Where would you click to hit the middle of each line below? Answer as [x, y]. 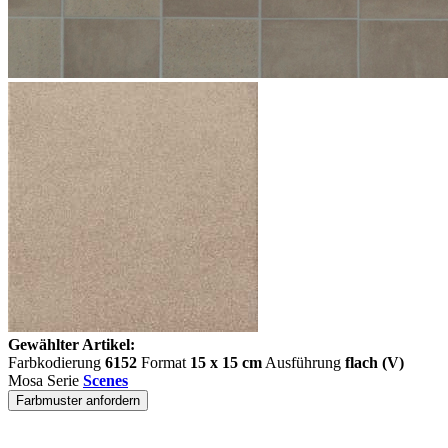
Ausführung [303, 362]
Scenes [105, 380]
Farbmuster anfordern [78, 400]
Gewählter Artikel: [71, 344]
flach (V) [374, 362]
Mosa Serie [45, 380]
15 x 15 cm [226, 362]
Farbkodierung [56, 362]
